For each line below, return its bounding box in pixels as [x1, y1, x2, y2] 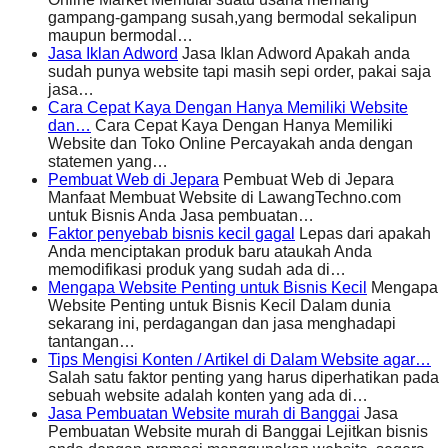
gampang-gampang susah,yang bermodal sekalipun [48, 9, 417, 27]
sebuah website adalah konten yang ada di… [48, 387, 368, 405]
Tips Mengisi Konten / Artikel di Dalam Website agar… [48, 351, 431, 369]
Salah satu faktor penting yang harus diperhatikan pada [48, 369, 439, 387]
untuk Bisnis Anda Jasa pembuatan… [48, 207, 314, 225]
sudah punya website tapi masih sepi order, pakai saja [48, 63, 431, 81]
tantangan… [48, 333, 135, 351]
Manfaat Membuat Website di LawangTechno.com [48, 189, 401, 207]
